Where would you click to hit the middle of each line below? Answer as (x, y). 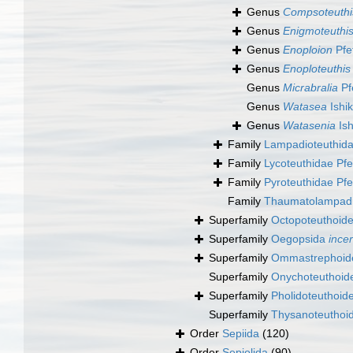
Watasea (305, 107)
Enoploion (308, 50)
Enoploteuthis (317, 69)
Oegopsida (300, 239)
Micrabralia (310, 88)
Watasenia (309, 126)
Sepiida (241, 334)
